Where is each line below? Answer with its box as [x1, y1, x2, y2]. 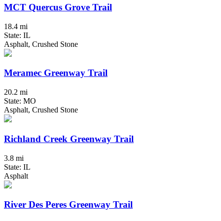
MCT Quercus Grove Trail [4, 1, 112, 12]
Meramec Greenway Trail [4, 68, 108, 78]
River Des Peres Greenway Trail [4, 199, 133, 210]
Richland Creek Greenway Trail [4, 133, 134, 144]
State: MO [4, 97, 36, 106]
